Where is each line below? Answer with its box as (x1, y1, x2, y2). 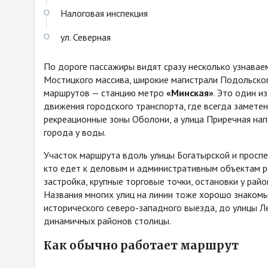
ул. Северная (60, 31, 111, 43)
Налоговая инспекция (60, 7, 148, 19)
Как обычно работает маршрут (44, 239, 239, 253)
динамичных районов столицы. (44, 214, 171, 227)
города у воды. (44, 126, 106, 138)
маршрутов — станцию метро (44, 86, 166, 99)
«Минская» (166, 86, 214, 99)
